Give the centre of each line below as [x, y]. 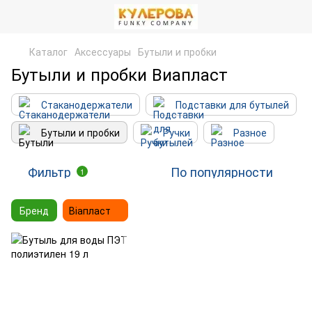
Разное [250, 132]
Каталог [48, 52]
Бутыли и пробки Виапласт [119, 73]
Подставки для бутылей [232, 104]
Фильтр [49, 171]
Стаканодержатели [87, 104]
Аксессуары [103, 52]
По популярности [222, 171]
